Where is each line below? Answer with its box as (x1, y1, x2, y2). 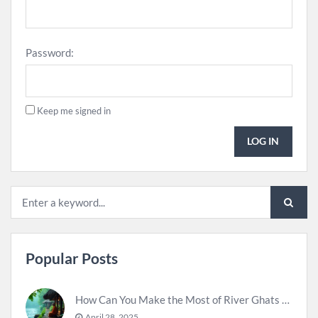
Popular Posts (26, 249, 118, 267)
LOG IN (247, 135, 280, 148)
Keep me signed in (37, 104, 111, 116)
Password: (26, 46, 74, 59)
